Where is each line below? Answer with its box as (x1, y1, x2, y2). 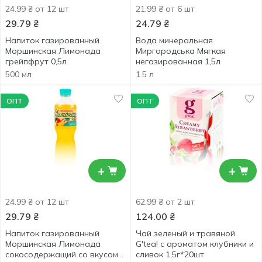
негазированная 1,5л (136, 56, 220, 67)
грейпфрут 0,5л (5, 56, 67, 67)
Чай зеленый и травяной (136, 228, 235, 239)
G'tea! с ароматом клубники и (136, 239, 254, 249)
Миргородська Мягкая (136, 46, 226, 56)
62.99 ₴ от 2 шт (136, 196, 195, 207)
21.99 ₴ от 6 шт (136, 4, 195, 14)
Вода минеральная (136, 35, 213, 46)
